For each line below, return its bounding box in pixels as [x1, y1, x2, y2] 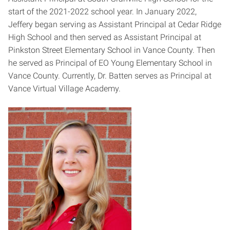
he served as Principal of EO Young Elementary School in [8, 57, 212, 68]
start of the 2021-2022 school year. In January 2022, [8, 6, 197, 16]
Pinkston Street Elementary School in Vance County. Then [8, 45, 215, 55]
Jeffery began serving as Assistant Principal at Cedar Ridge [8, 19, 221, 29]
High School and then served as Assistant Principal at [8, 32, 201, 42]
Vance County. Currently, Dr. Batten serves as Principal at [8, 70, 212, 81]
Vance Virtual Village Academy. [8, 83, 121, 93]
